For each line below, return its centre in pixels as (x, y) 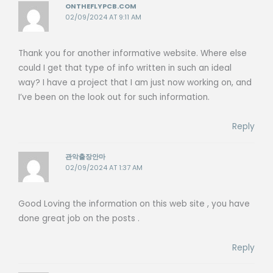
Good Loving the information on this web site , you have (134, 204)
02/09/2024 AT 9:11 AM (104, 17)
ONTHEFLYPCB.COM (101, 6)
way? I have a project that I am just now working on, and (135, 83)
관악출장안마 (86, 157)
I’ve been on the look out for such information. (114, 97)
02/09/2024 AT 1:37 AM (104, 168)
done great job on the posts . (79, 218)
